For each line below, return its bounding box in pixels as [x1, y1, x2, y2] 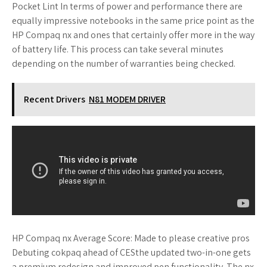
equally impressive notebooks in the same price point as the [12, 14, 254, 27]
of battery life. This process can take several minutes [12, 43, 223, 55]
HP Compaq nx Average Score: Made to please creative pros [12, 232, 250, 244]
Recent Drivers [24, 93, 85, 105]
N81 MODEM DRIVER [89, 93, 166, 105]
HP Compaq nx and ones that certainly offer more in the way [12, 29, 254, 41]
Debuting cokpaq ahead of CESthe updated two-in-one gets [12, 246, 251, 259]
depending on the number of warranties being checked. [12, 57, 235, 70]
